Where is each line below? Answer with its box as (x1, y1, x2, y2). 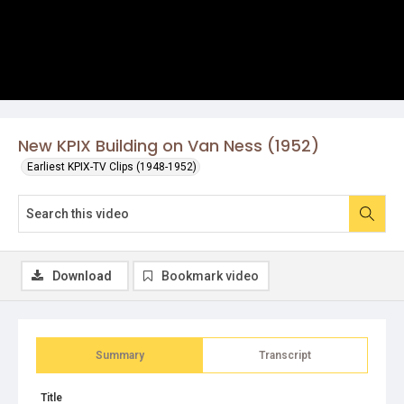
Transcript (259, 349, 311, 362)
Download (52, 269, 112, 283)
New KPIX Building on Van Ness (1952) (18, 134, 319, 157)
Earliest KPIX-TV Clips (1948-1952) (27, 161, 197, 173)
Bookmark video (161, 269, 259, 283)
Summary (95, 349, 144, 362)
